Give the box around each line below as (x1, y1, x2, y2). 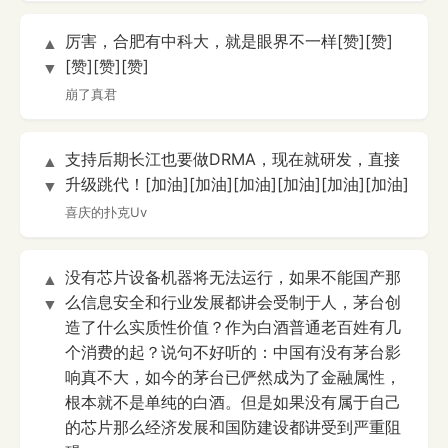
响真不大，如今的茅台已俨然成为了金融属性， (65, 367, 401, 388)
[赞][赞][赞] (65, 56, 149, 77)
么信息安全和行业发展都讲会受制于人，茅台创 (65, 292, 401, 313)
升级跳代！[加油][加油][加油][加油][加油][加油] (65, 174, 409, 195)
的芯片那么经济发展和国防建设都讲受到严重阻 (65, 417, 401, 438)
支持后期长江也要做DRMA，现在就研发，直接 (65, 149, 400, 170)
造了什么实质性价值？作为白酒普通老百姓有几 (65, 317, 401, 338)
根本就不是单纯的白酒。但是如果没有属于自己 (65, 392, 401, 413)
